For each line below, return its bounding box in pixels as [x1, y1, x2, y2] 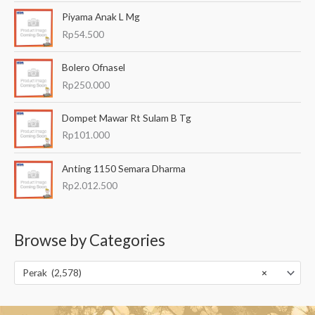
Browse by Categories [14, 231, 165, 250]
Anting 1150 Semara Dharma [62, 162, 186, 174]
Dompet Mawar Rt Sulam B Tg [62, 111, 192, 124]
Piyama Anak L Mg [62, 11, 141, 23]
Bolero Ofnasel [62, 61, 126, 73]
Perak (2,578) [22, 266, 82, 279]
